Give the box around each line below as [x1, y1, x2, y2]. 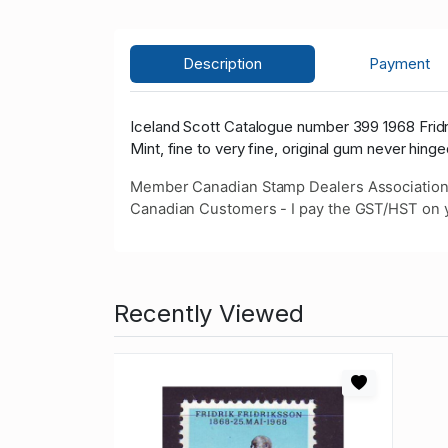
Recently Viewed [114, 299, 304, 329]
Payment [368, 54, 430, 74]
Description [183, 54, 263, 74]
